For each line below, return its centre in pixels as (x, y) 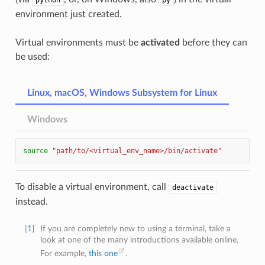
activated (160, 43)
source (35, 151)
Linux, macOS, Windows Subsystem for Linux (122, 93)
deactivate (193, 188)
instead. (31, 202)
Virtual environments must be (78, 43)
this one (104, 254)
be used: (32, 57)
